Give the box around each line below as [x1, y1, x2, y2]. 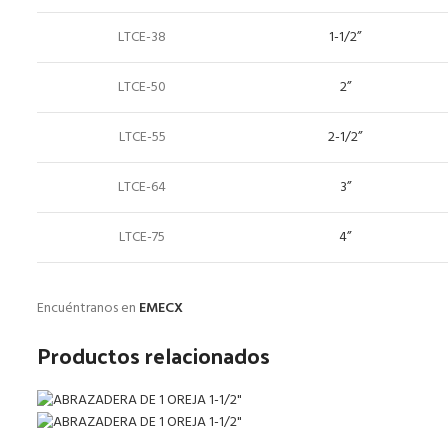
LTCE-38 [118, 25, 166, 49]
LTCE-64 [118, 175, 166, 199]
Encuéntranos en [37, 296, 139, 320]
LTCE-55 [118, 125, 166, 149]
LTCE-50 [118, 75, 166, 99]
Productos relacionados [37, 334, 270, 375]
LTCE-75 [119, 225, 165, 249]
